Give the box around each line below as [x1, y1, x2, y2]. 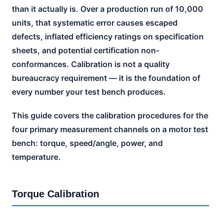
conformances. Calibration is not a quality [12, 59, 170, 69]
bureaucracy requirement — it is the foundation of [12, 73, 200, 83]
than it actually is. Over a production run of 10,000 [12, 3, 203, 14]
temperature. [12, 151, 61, 162]
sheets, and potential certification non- [12, 45, 159, 55]
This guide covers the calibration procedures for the [12, 110, 208, 120]
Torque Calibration [12, 188, 99, 199]
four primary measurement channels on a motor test [12, 124, 208, 134]
